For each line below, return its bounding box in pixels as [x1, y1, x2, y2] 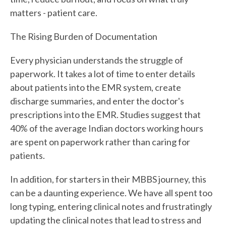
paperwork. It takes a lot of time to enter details [10, 68, 195, 79]
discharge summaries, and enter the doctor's [10, 95, 184, 106]
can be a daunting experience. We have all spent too [10, 187, 212, 198]
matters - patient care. [10, 7, 97, 18]
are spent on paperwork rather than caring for [10, 136, 190, 147]
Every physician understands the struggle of [10, 54, 183, 66]
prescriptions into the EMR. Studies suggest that [10, 108, 201, 120]
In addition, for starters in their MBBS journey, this [10, 173, 206, 185]
